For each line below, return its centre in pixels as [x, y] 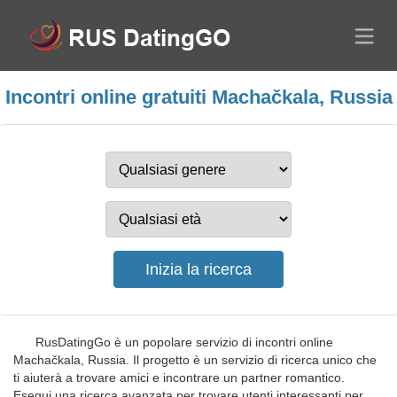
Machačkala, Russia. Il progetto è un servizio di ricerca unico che [195, 360]
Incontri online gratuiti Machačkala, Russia [198, 97]
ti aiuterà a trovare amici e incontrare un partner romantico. [179, 378]
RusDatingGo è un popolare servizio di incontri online [184, 342]
